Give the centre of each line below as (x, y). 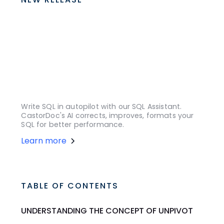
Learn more (44, 140)
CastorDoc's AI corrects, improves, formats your (107, 115)
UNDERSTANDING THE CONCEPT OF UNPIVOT (107, 210)
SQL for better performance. (73, 124)
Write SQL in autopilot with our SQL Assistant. (101, 106)
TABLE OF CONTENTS (70, 185)
